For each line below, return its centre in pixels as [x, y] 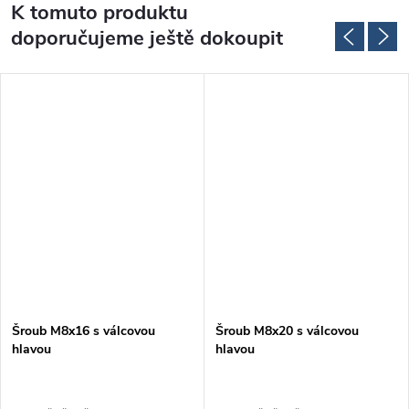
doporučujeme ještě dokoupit [147, 38]
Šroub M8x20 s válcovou [287, 330]
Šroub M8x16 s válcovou [84, 330]
